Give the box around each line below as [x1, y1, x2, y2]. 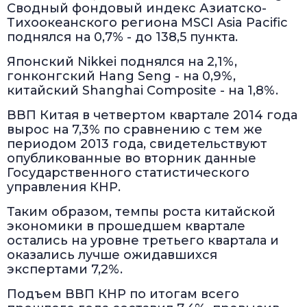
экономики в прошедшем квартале [7, 219, 245, 234]
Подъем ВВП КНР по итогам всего [7, 286, 239, 302]
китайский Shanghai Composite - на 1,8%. [7, 83, 278, 99]
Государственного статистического [7, 165, 249, 181]
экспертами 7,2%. [7, 262, 123, 278]
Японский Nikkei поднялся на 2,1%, [7, 54, 237, 70]
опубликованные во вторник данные [7, 151, 256, 167]
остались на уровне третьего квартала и [7, 233, 279, 249]
